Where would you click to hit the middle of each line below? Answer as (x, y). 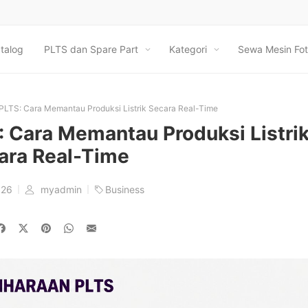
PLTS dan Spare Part (91, 49)
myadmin (63, 189)
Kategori (188, 49)
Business (125, 189)
